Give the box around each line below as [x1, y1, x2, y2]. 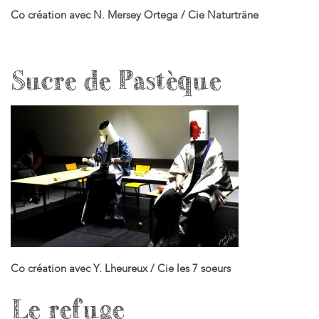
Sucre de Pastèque [10, 66, 219, 97]
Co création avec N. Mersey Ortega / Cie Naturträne [10, 7, 258, 22]
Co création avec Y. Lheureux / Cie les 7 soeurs [10, 261, 231, 276]
